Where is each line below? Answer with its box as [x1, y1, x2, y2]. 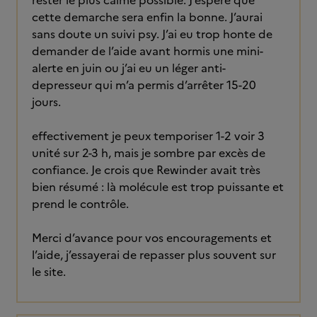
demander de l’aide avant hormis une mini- [32, 42, 263, 59]
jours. [32, 93, 64, 110]
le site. [32, 263, 66, 280]
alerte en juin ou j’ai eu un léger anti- [32, 59, 226, 76]
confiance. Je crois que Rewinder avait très [32, 161, 260, 178]
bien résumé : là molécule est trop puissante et [32, 178, 284, 195]
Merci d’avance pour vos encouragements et [32, 229, 272, 246]
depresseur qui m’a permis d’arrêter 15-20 [32, 76, 256, 93]
